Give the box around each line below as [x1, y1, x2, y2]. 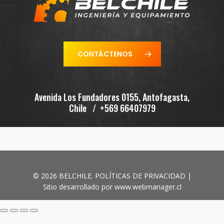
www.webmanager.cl [114, 182, 181, 191]
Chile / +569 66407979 [68, 101, 155, 115]
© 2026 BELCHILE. [32, 171, 95, 180]
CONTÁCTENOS [77, 49, 132, 59]
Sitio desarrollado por [42, 182, 114, 191]
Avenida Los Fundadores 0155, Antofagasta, [34, 90, 189, 104]
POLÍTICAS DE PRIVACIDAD [94, 171, 185, 180]
